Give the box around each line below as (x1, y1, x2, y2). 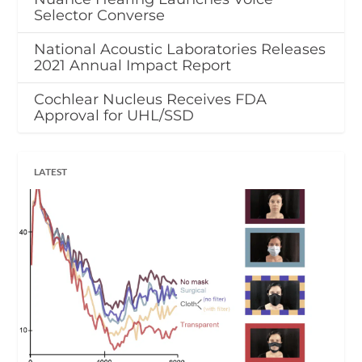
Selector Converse (34, 6, 166, 24)
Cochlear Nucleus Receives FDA (34, 90, 267, 108)
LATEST (34, 165, 68, 178)
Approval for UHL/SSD (34, 106, 195, 124)
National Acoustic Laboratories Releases (34, 40, 326, 58)
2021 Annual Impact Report (34, 56, 232, 74)
